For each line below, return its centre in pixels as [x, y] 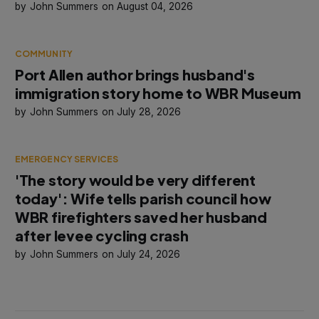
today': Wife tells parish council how [143, 198]
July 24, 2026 [149, 254]
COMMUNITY [43, 53]
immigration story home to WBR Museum [158, 93]
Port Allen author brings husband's [135, 74]
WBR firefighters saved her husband [141, 216]
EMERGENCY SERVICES [67, 159]
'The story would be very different [135, 179]
